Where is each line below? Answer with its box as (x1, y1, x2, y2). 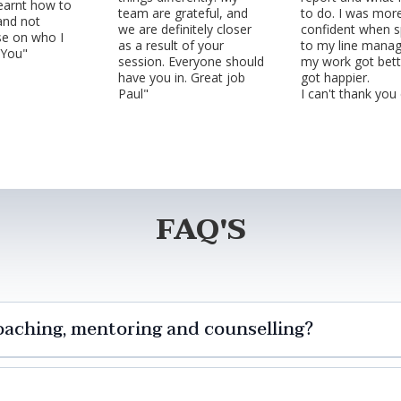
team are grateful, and (118, 4, 248, 21)
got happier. (301, 68, 370, 86)
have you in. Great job (118, 68, 245, 86)
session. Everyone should (118, 52, 264, 70)
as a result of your (118, 36, 224, 54)
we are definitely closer (118, 20, 252, 38)
